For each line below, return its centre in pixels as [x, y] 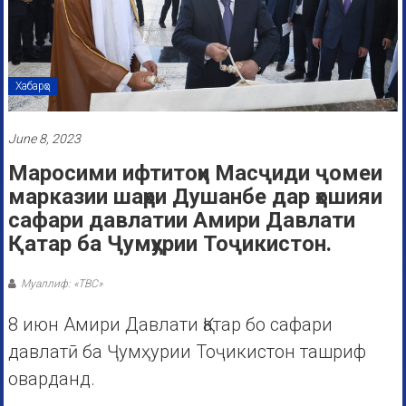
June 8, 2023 [44, 139]
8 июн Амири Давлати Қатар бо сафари [170, 325]
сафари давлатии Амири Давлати [181, 221]
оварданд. [51, 379]
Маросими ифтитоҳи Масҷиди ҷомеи [195, 174]
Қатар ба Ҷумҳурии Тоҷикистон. [169, 244]
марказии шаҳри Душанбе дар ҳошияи [195, 197]
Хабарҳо [32, 87]
